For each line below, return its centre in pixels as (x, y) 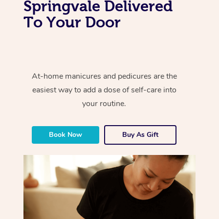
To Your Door (72, 22)
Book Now (66, 134)
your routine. (104, 103)
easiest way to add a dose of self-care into (104, 90)
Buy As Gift (141, 134)
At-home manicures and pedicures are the (104, 76)
